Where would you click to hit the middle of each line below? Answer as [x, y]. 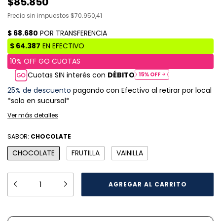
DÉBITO [121, 75]
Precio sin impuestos [39, 16]
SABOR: [19, 137]
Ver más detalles [33, 115]
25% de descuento [39, 91]
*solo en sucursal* [38, 101]
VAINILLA [130, 153]
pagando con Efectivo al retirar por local [141, 91]
